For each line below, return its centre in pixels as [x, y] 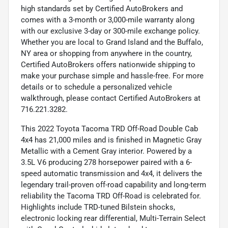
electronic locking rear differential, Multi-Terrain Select [113, 219]
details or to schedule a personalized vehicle [96, 87]
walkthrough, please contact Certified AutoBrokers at [111, 98]
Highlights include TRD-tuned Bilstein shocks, [98, 207]
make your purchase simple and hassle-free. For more [112, 76]
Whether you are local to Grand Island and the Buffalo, [112, 42]
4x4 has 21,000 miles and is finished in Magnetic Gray [111, 140]
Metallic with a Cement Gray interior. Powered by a [106, 151]
